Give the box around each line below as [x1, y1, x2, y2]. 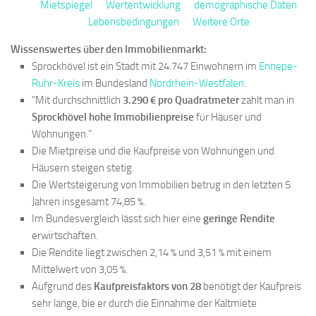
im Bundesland [80, 76, 150, 90]
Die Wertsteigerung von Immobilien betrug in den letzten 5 [32, 178, 291, 191]
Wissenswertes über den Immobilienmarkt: [11, 42, 207, 56]
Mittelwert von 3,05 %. [32, 262, 128, 276]
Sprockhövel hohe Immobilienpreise [32, 110, 194, 123]
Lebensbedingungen [87, 15, 179, 28]
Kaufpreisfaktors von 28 [94, 279, 201, 293]
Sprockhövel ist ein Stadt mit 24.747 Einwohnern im [32, 59, 259, 73]
